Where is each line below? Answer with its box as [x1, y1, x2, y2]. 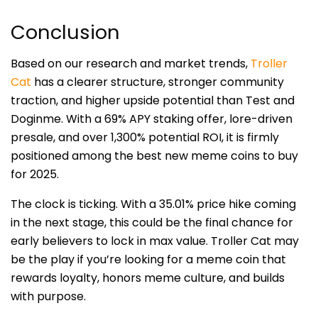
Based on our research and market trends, [11, 55, 251, 72]
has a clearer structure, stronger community [31, 74, 284, 91]
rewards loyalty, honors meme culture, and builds [11, 270, 285, 287]
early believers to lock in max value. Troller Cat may [11, 233, 299, 250]
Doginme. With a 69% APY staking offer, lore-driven [11, 111, 292, 128]
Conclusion [11, 18, 120, 46]
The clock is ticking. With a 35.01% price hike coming [11, 196, 296, 213]
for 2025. [11, 166, 59, 183]
